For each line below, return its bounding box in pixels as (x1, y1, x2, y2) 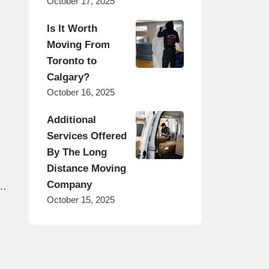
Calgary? (47, 71, 90, 83)
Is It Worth (47, 23, 98, 34)
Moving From (47, 39, 110, 50)
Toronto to (47, 55, 97, 67)
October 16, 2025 (47, 87, 115, 97)
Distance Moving (47, 163, 127, 174)
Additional (47, 114, 97, 125)
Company (47, 179, 95, 190)
